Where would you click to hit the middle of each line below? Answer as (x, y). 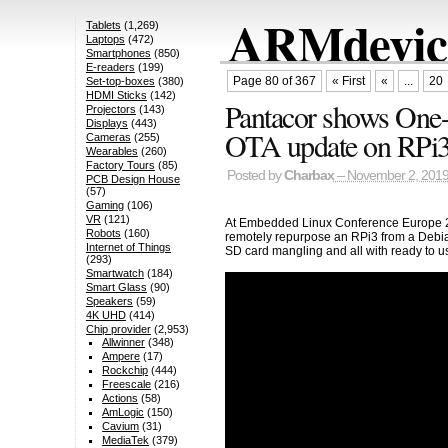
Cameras (108, 137)
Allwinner (124, 342)
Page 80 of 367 (274, 81)
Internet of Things (128, 247)
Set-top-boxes (120, 81)
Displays (106, 123)
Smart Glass (116, 287)
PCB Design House (132, 179)
